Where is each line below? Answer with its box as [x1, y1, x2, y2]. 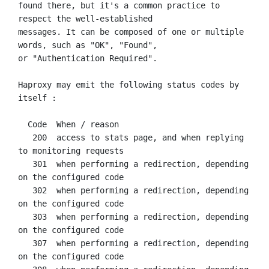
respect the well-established [18, 13, 153, 23]
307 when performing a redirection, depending [18, 238, 32, 248]
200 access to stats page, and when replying [18, 132, 32, 142]
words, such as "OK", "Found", [18, 40, 157, 50]
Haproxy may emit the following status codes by [18, 79, 239, 89]
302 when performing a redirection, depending [18, 185, 32, 195]
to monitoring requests [18, 145, 124, 156]
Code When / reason [18, 119, 28, 129]
